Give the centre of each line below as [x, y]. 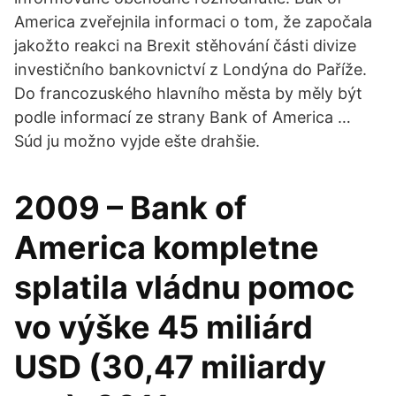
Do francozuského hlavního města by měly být [188, 93]
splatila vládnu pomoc [184, 287]
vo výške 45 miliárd [164, 327]
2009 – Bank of [130, 208]
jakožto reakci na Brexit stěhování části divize [185, 46]
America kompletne [167, 247]
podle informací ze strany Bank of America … [183, 117]
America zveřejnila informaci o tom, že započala [193, 22]
